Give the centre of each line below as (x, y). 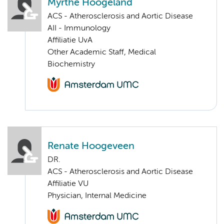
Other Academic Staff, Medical (102, 52)
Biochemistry (71, 64)
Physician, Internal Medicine (97, 196)
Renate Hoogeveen (91, 146)
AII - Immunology (79, 28)
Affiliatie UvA (70, 40)
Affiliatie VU (68, 184)
